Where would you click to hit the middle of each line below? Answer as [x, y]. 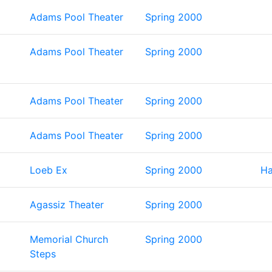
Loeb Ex [49, 170]
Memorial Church [69, 239]
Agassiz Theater [67, 205]
